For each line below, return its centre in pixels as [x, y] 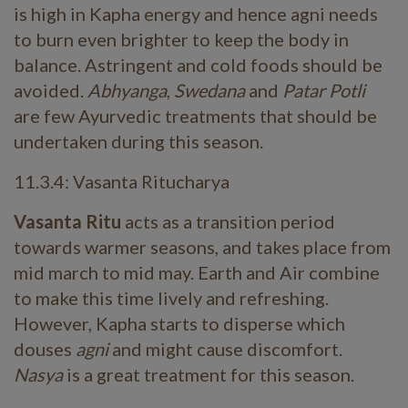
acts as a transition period [230, 221]
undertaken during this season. [138, 141]
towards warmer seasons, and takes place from [202, 247]
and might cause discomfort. [227, 349]
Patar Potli [324, 90]
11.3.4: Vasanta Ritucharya [122, 181]
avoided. [51, 90]
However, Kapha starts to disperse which [179, 323]
